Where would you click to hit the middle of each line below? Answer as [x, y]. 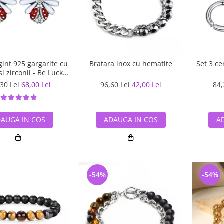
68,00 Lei [36, 85]
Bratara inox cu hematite [131, 64]
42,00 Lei [146, 85]
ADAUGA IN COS [131, 120]
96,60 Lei [115, 85]
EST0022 [18, 82]
